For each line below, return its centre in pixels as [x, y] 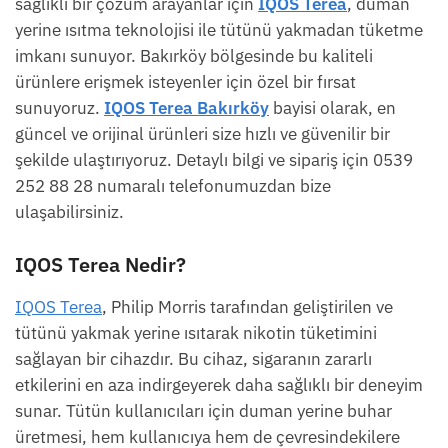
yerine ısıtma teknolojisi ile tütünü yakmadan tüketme [219, 30]
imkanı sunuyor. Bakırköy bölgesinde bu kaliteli [194, 56]
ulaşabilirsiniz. [69, 212]
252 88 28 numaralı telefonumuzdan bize [173, 186]
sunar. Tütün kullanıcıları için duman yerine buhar [203, 411]
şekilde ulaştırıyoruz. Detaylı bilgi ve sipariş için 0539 [214, 160]
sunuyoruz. [59, 108]
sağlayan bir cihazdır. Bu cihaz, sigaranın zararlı [193, 359]
